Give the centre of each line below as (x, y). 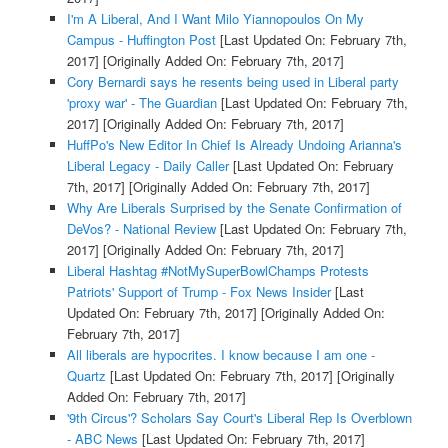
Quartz (86, 376)
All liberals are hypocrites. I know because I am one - (220, 355)
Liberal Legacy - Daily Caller (147, 166)
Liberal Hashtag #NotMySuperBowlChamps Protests (217, 271)
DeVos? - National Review (141, 229)
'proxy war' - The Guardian (141, 103)
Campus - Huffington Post (141, 40)
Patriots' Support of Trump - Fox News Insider (198, 292)
